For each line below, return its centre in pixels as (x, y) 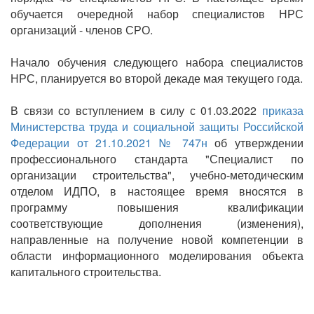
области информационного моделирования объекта (157, 255)
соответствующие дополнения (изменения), (157, 223)
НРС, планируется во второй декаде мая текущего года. (157, 78)
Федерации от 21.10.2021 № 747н (109, 142)
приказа (283, 110)
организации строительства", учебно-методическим (157, 175)
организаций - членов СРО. (82, 29)
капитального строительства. (86, 271)
